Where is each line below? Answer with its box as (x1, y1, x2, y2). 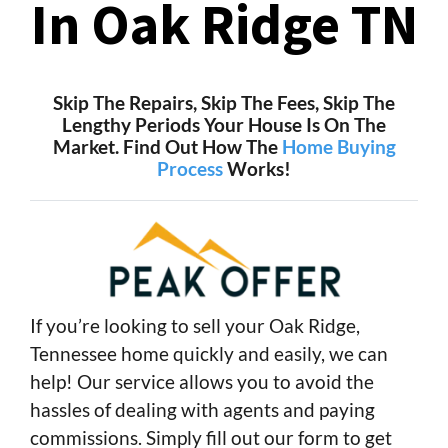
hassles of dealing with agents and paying (30, 397, 375, 421)
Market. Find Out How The (52, 134, 282, 158)
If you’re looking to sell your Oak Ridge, (30, 313, 360, 337)
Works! (223, 156, 291, 180)
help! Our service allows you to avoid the (30, 369, 374, 393)
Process (157, 156, 223, 180)
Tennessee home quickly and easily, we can (30, 341, 388, 365)
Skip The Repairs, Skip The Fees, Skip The (53, 90, 395, 114)
